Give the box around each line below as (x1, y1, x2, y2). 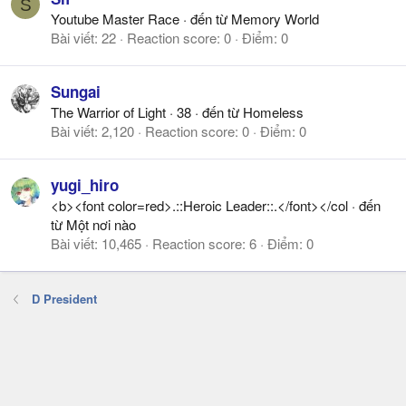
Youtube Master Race (51, 8, 179, 28)
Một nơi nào (66, 214, 136, 234)
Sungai (51, 80, 101, 102)
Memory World (231, 8, 319, 28)
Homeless (243, 101, 304, 121)
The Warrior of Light (51, 101, 166, 121)
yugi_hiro (51, 173, 119, 196)
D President (31, 289, 97, 307)
